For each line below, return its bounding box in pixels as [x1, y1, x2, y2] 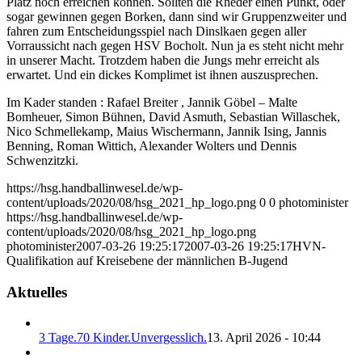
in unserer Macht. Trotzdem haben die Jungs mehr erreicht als [6, 53, 319, 67]
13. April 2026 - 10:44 [207, 330, 321, 345]
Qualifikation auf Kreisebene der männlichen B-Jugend [6, 253, 288, 267]
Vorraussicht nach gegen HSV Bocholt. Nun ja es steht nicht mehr [6, 38, 343, 53]
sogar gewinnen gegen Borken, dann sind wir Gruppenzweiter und [6, 9, 347, 23]
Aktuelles [6, 283, 67, 301]
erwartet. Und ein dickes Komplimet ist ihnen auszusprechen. [6, 67, 318, 82]
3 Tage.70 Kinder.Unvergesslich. [39, 330, 207, 345]
